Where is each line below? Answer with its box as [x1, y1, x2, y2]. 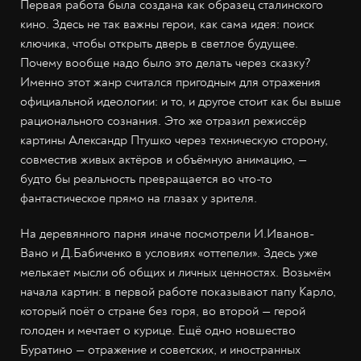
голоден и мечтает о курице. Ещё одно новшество [20, 322, 296, 339]
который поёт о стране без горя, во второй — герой [20, 303, 305, 320]
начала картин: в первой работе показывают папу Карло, [20, 284, 336, 301]
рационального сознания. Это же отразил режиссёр [20, 113, 306, 130]
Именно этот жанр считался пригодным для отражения [20, 74, 321, 91]
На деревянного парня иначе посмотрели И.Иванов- [20, 226, 314, 243]
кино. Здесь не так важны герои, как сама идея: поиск [20, 16, 314, 33]
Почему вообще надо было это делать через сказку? [20, 55, 311, 72]
